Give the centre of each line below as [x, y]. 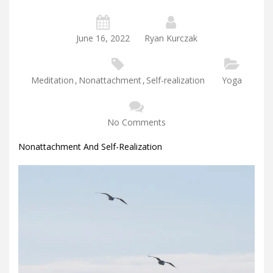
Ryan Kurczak [171, 38]
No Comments [136, 122]
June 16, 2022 [103, 38]
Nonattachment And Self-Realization [90, 146]
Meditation [52, 80]
